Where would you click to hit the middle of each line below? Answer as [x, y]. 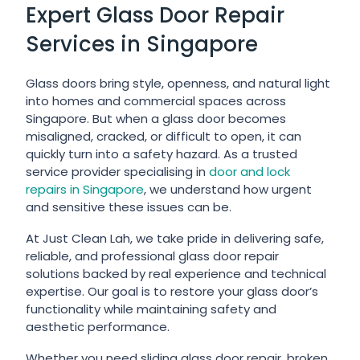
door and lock [250, 172]
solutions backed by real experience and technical [176, 274]
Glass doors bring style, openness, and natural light [178, 83]
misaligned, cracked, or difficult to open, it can [164, 136]
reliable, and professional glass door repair [153, 256]
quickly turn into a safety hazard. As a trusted [162, 154]
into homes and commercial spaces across [156, 101]
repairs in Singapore [85, 189]
